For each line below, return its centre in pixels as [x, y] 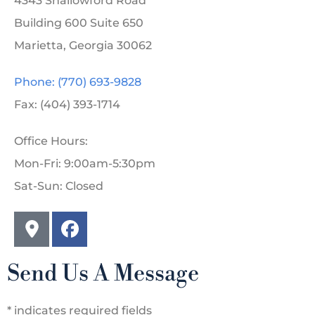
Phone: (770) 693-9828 [78, 82]
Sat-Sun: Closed [59, 186]
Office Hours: [51, 141]
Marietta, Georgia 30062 [83, 45]
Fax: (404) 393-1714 [67, 104]
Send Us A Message [103, 273]
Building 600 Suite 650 [79, 22]
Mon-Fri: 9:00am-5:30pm [85, 163]
